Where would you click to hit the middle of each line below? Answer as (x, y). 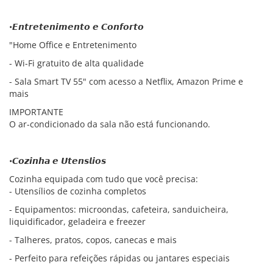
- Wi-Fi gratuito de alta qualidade (76, 63)
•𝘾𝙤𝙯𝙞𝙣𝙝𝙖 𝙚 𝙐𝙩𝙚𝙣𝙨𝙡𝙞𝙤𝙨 (58, 161)
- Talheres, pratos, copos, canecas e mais (93, 240)
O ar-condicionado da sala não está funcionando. (110, 124)
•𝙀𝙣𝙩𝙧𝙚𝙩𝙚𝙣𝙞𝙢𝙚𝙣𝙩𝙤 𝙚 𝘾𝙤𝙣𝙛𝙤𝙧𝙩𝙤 (76, 27)
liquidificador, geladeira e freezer (77, 222)
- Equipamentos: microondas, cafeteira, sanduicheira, (119, 209)
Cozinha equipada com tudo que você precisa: (104, 179)
